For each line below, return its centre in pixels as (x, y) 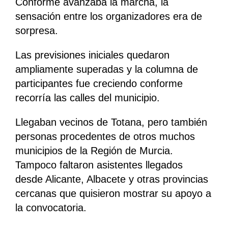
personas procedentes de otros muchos (105, 137)
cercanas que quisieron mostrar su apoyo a (113, 194)
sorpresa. (37, 31)
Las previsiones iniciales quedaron (92, 55)
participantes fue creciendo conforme (99, 84)
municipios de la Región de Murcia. (94, 151)
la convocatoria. (51, 208)
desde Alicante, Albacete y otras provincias (112, 179)
